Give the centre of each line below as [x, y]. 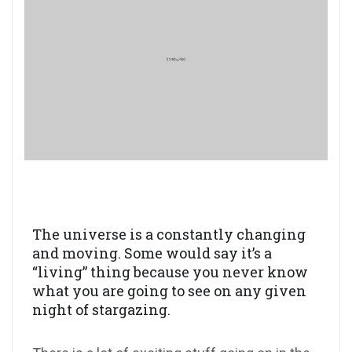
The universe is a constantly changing [169, 235]
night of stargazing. [101, 310]
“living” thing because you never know [170, 272]
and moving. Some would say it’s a [152, 253]
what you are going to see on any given [169, 291]
